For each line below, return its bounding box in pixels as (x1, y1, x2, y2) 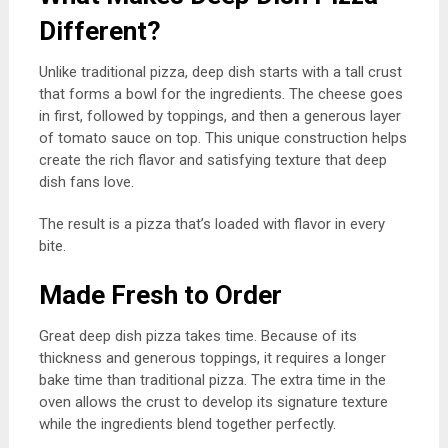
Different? (38, 16, 161, 46)
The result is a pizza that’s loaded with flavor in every (38, 215, 385, 233)
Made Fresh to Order (38, 280, 282, 310)
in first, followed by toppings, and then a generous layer (38, 107, 401, 125)
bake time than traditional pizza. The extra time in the (38, 371, 386, 389)
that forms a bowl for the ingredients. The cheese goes (38, 85, 403, 103)
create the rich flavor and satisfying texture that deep (38, 151, 387, 169)
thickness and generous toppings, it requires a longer (38, 349, 386, 367)
